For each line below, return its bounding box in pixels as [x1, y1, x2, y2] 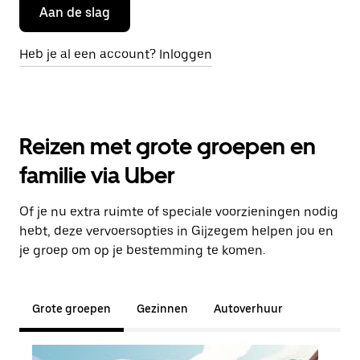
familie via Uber [19, 162, 175, 189]
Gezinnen [137, 302, 188, 315]
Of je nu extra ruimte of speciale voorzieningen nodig [19, 204, 338, 219]
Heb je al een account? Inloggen [19, 47, 212, 62]
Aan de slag [39, 5, 110, 20]
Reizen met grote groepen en [19, 133, 316, 160]
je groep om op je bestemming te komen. [19, 243, 265, 258]
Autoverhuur [214, 302, 283, 315]
